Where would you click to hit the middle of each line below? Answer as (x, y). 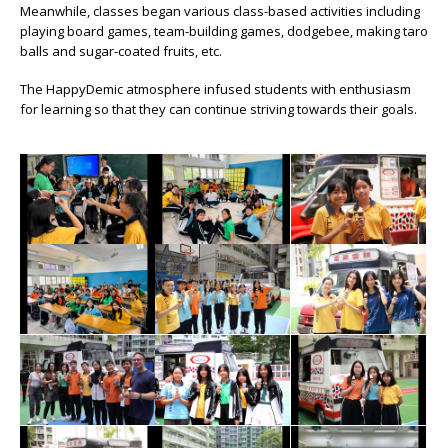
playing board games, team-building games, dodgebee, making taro (224, 30)
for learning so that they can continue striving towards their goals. (218, 109)
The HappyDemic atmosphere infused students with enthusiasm (215, 89)
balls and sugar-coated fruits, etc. (121, 50)
